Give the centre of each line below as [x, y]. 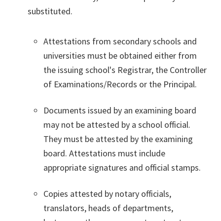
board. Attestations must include [104, 153]
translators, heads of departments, [108, 208]
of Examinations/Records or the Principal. [120, 84]
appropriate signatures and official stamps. [122, 168]
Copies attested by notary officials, [107, 194]
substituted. [50, 11]
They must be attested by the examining [118, 139]
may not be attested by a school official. [117, 125]
